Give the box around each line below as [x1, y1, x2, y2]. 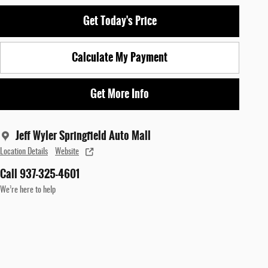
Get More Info [90, 85, 149, 102]
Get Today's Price [83, 12, 157, 29]
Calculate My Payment [72, 48, 167, 66]
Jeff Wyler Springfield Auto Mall [16, 127, 151, 145]
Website [55, 148, 79, 157]
